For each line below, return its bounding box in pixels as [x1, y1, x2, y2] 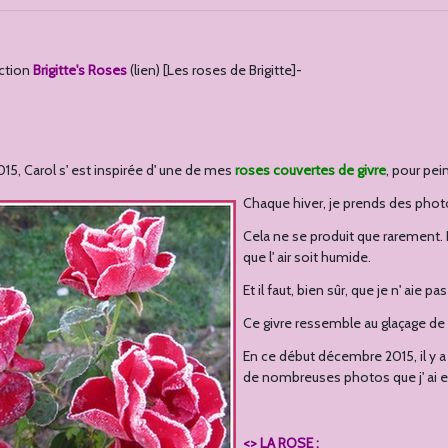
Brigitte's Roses [33, 61, 128, 79]
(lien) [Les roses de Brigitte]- [127, 61, 303, 79]
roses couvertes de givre [235, 161, 387, 179]
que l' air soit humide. [243, 248, 372, 266]
